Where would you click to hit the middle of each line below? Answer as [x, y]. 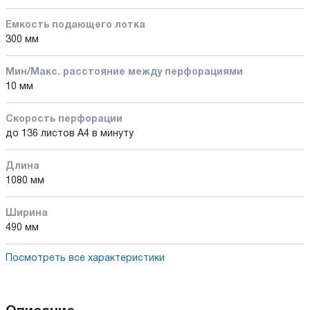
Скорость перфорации [64, 119]
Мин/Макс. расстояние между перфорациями [124, 72]
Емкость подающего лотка [75, 25]
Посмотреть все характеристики [85, 258]
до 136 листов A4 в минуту [70, 134]
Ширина [27, 213]
